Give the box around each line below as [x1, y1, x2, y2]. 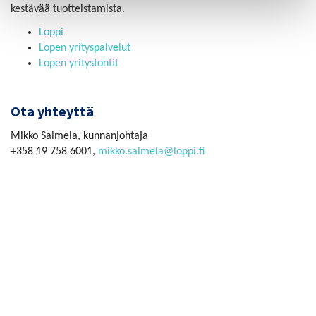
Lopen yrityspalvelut [39, 42, 130, 54]
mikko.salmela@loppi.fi [98, 145, 205, 157]
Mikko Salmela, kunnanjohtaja [11, 130, 148, 142]
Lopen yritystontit [39, 57, 119, 69]
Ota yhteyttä [11, 102, 94, 120]
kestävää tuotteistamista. [11, 3, 125, 15]
